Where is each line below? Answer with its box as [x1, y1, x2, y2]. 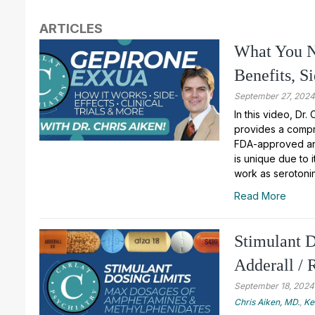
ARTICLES [39, 20, 103, 37]
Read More [234, 189, 287, 202]
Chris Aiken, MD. [234, 296, 300, 307]
